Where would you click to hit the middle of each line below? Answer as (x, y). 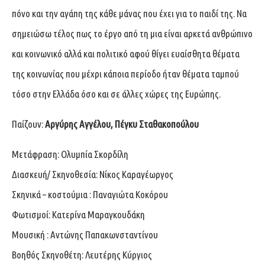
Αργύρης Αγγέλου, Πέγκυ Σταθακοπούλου (121, 124)
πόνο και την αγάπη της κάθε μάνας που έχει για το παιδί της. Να (129, 13)
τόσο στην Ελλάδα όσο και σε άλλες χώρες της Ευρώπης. (116, 93)
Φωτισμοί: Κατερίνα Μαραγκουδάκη (78, 214)
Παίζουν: (28, 124)
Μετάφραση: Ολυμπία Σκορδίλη (70, 154)
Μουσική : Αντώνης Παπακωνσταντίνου (85, 234)
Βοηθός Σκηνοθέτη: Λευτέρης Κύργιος (82, 254)
